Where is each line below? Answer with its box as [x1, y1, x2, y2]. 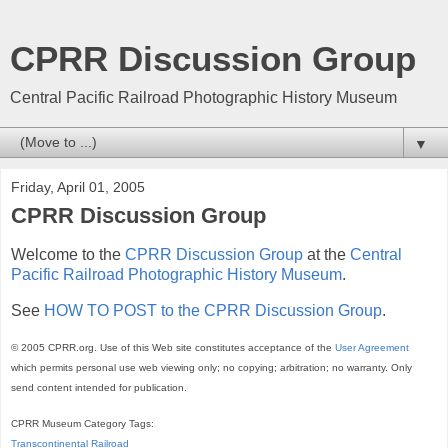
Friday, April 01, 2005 [11, 179, 145, 195]
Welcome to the [11, 245, 125, 263]
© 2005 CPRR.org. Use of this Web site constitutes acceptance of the [11, 342, 335, 354]
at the [303, 245, 350, 263]
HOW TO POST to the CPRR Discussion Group [44, 301, 382, 319]
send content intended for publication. [11, 382, 187, 394]
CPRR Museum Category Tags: [11, 418, 154, 430]
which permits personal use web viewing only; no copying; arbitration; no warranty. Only [11, 362, 412, 374]
